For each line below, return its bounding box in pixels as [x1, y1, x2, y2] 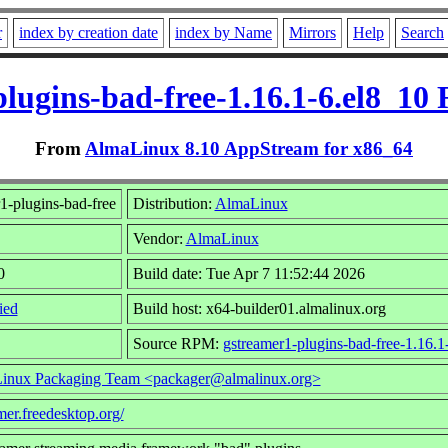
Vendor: [132, 229, 186, 247]
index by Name [175, 24, 272, 41]
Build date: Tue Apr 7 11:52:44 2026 [132, 264, 365, 282]
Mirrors [289, 24, 336, 41]
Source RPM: [132, 334, 223, 352]
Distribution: [132, 194, 215, 212]
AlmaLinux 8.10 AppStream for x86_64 [85, 137, 413, 159]
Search [401, 24, 444, 41]
